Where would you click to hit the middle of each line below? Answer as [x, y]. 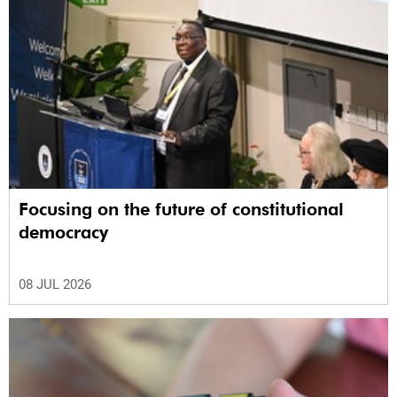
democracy [63, 232]
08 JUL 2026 [55, 284]
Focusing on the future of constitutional [181, 209]
